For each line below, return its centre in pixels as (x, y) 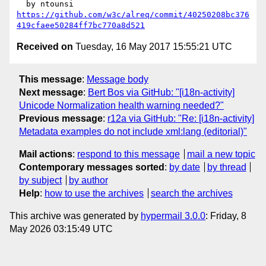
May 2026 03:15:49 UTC (61, 229)
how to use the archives (94, 193)
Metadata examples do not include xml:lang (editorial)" (133, 131)
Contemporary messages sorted (92, 167)
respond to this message (129, 154)
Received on (45, 47)
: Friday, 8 (226, 216)
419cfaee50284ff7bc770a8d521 (81, 26)
